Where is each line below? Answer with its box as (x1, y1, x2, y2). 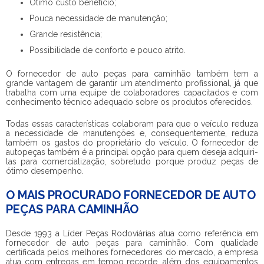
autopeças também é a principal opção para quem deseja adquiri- (6, 147, 258, 157)
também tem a (191, 69, 259, 78)
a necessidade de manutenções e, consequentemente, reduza (6, 128, 258, 138)
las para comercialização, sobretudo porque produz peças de (6, 157, 258, 166)
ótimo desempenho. (6, 166, 84, 176)
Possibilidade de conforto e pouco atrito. (29, 45, 186, 55)
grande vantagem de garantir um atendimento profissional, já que (6, 78, 258, 88)
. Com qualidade (186, 238, 259, 247)
